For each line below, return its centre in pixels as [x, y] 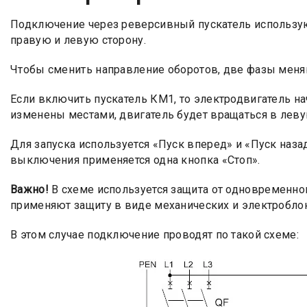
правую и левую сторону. [78, 40]
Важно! [29, 189]
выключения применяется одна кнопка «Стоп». [135, 160]
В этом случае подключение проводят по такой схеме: [155, 234]
